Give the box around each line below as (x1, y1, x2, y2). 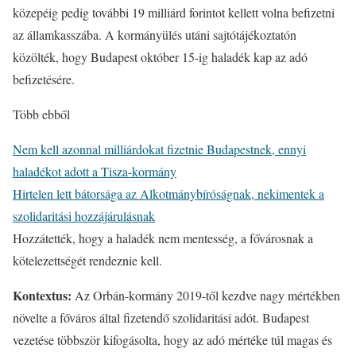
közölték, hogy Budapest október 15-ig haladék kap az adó (13, 48, 308, 65)
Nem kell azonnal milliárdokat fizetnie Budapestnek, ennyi (13, 141, 306, 157)
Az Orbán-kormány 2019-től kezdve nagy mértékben (72, 287, 340, 304)
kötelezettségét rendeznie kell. (13, 252, 162, 269)
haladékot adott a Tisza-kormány (13, 163, 176, 180)
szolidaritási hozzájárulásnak (13, 207, 155, 224)
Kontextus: (13, 286, 72, 304)
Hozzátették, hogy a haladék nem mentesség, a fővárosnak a (13, 230, 313, 246)
